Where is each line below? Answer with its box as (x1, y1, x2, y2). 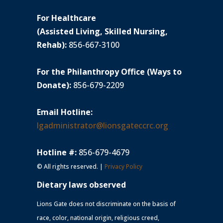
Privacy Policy (105, 162, 142, 171)
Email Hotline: (37, 106, 93, 117)
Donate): (37, 79, 73, 91)
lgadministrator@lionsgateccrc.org (37, 119, 168, 131)
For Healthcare (37, 12, 96, 23)
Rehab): (37, 39, 69, 50)
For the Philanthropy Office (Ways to (37, 66, 182, 77)
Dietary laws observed (37, 179, 126, 190)
